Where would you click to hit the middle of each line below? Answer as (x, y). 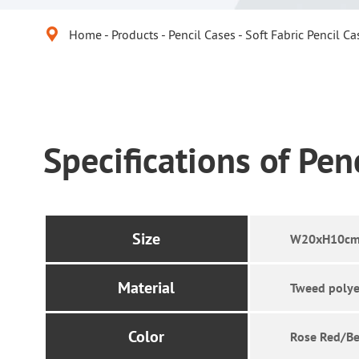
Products (135, 34)
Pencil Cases (202, 34)
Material (147, 288)
